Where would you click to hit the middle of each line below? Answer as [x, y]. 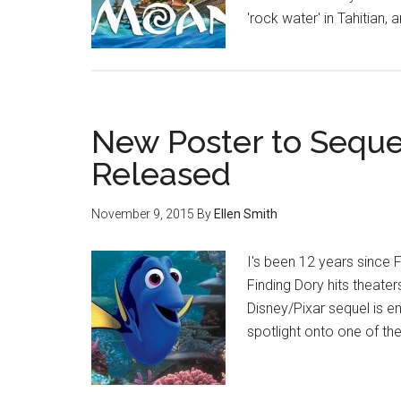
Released [161, 174]
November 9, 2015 [143, 214]
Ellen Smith [246, 214]
